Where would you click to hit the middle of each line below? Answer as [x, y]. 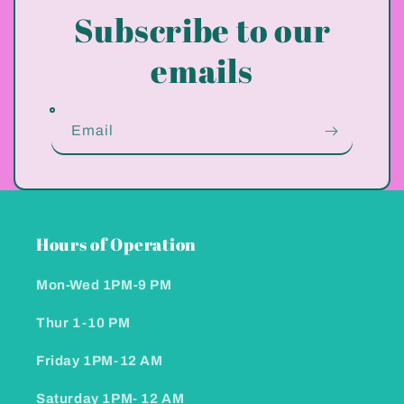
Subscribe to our [202, 30]
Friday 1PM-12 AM [100, 361]
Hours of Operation [116, 245]
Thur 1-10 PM [83, 323]
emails [202, 71]
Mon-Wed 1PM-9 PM [104, 285]
